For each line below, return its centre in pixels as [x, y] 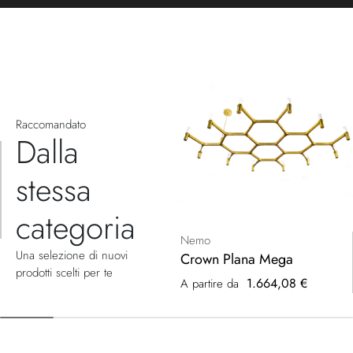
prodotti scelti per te [64, 272]
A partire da [210, 283]
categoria [76, 227]
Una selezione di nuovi [72, 255]
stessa [54, 190]
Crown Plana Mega [237, 259]
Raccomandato [51, 124]
